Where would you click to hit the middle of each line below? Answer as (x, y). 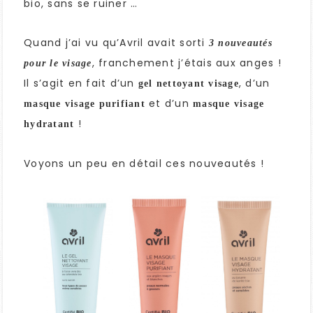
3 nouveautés (240, 43)
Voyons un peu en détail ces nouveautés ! (144, 163)
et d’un (169, 103)
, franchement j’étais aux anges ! (187, 63)
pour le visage (58, 63)
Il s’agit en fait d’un (81, 83)
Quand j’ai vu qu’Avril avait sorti (116, 43)
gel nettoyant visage (188, 83)
